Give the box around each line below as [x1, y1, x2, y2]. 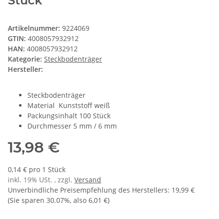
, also [70, 196, 88, 205]
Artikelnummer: [8, 23, 62, 33]
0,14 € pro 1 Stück [8, 165, 66, 175]
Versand [74, 175, 101, 185]
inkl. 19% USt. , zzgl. [8, 175, 74, 185]
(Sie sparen [8, 196, 46, 205]
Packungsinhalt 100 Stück [27, 111, 110, 121]
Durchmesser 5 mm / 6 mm [27, 121, 117, 131]
